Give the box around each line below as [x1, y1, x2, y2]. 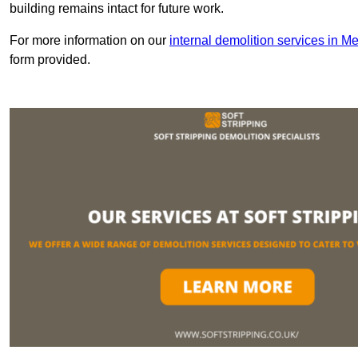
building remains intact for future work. [10, 2, 224, 16]
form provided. [10, 53, 90, 67]
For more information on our [10, 34, 169, 48]
